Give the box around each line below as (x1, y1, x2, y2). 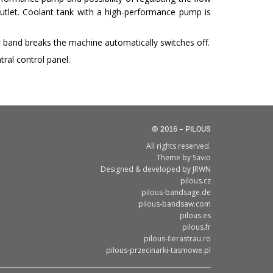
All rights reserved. (146, 141, 211, 152)
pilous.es (180, 210, 211, 221)
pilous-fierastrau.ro (144, 233, 211, 244)
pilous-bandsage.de (141, 187, 211, 198)
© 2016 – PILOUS (152, 126, 211, 134)
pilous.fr (182, 222, 211, 233)
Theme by (157, 152, 193, 163)
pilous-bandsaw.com (138, 199, 211, 210)
